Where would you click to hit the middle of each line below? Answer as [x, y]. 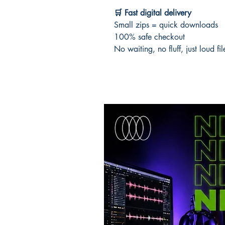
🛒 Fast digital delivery [153, 13]
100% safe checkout [149, 37]
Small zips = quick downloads [166, 25]
